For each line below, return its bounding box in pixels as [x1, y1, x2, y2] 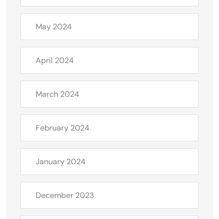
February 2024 [36, 123, 89, 133]
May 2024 [36, 22, 72, 32]
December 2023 [36, 190, 94, 201]
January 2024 [36, 156, 86, 167]
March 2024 [36, 89, 79, 100]
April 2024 [36, 55, 74, 66]
